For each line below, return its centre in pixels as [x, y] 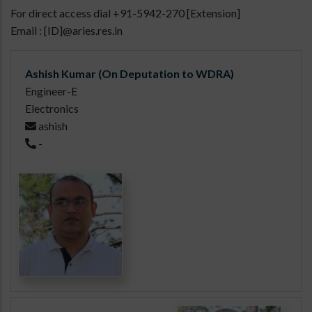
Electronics [52, 109]
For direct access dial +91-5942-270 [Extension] [125, 13]
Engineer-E [51, 91]
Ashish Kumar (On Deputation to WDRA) [130, 74]
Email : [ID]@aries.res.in [67, 31]
